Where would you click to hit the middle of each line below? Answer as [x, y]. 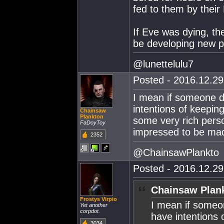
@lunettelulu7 [163, 64]
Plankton [92, 116]
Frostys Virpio [98, 199]
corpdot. [90, 211]
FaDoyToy [93, 122]
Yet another [94, 205]
